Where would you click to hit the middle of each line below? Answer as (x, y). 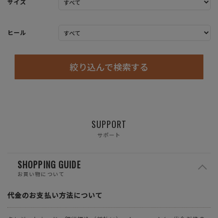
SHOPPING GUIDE (49, 165)
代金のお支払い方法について (55, 195)
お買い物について (41, 174)
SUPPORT (109, 124)
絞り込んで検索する (109, 66)
